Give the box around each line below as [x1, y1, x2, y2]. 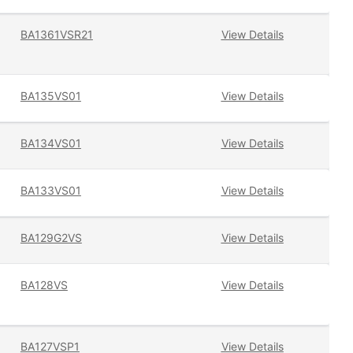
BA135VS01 [20, 89, 81, 103]
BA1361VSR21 [20, 28, 93, 42]
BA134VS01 [20, 136, 81, 150]
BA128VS [20, 278, 68, 292]
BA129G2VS [20, 231, 82, 245]
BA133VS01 [20, 184, 81, 198]
